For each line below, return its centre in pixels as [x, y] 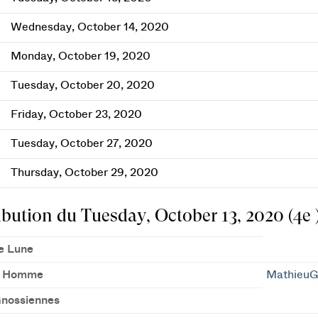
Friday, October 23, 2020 [76, 114]
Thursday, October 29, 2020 [84, 172]
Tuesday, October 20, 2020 [82, 85]
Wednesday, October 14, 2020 [89, 27]
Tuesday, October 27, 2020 [81, 143]
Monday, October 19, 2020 [80, 56]
